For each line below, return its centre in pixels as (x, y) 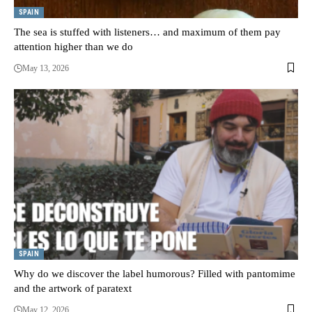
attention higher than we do (73, 46)
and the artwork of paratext (73, 288)
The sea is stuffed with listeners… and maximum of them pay (147, 32)
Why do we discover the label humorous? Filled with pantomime (155, 273)
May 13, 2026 (46, 68)
